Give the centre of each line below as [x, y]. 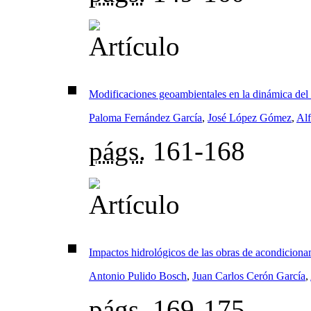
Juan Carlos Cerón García [249, 276]
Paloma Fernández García [145, 118]
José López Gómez [250, 118]
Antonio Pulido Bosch [138, 276]
